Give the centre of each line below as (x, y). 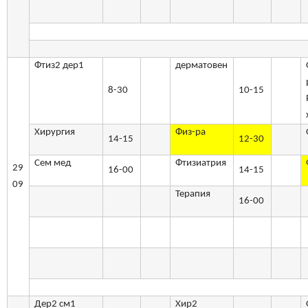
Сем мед (53, 164)
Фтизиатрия (201, 164)
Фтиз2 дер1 (59, 66)
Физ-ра (191, 133)
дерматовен (202, 66)
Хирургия (55, 133)
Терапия (193, 195)
